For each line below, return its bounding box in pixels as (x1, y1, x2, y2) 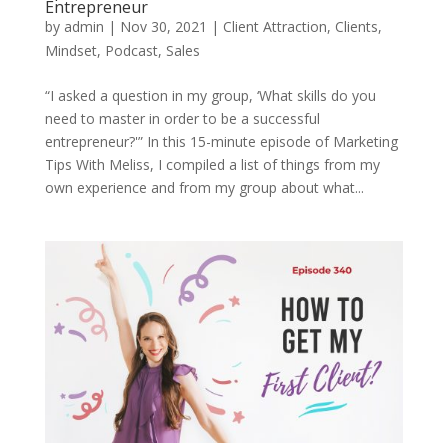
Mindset (44, 41, 97, 61)
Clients (334, 17, 378, 37)
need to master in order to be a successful (44, 109, 320, 129)
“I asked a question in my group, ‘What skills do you (44, 86, 376, 106)
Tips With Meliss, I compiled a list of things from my (44, 155, 380, 175)
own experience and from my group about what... (44, 178, 364, 198)
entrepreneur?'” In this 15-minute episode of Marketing (44, 132, 398, 152)
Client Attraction (222, 17, 327, 37)
